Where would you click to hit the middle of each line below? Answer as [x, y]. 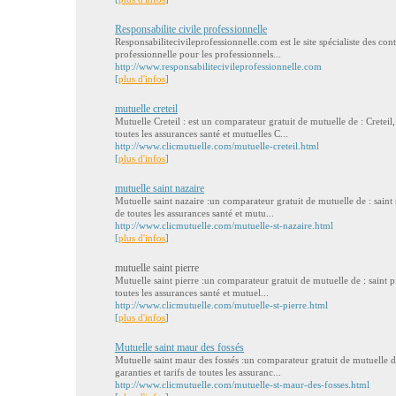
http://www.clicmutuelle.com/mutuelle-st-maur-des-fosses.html [242, 385]
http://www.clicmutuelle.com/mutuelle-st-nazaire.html [224, 225]
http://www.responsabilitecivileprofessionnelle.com [218, 66]
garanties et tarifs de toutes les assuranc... [198, 372]
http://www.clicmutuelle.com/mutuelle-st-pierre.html [221, 305]
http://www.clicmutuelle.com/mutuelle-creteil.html [217, 146]
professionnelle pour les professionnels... [198, 54]
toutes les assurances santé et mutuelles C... [202, 133]
